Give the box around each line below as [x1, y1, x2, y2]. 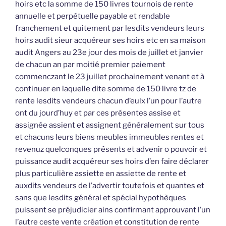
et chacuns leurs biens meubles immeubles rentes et [15, 133, 204, 142]
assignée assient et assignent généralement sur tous [15, 121, 204, 130]
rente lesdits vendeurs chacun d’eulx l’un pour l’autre [15, 96, 202, 106]
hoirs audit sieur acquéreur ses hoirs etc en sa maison [15, 36, 206, 45]
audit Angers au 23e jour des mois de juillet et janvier [15, 48, 203, 58]
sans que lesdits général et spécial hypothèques [15, 193, 186, 203]
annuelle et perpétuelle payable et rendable [15, 12, 170, 21]
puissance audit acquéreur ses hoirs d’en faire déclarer [15, 157, 209, 166]
